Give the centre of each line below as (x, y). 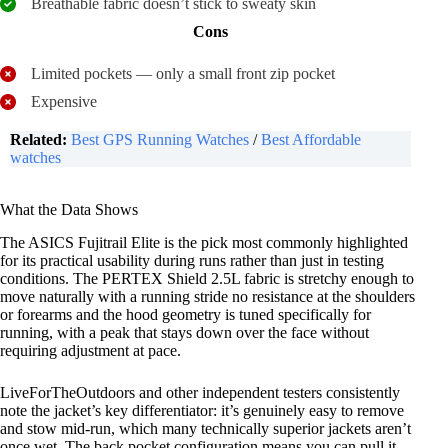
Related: (38, 140)
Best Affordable (311, 140)
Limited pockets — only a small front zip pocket (183, 74)
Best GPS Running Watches (162, 140)
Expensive (64, 102)
